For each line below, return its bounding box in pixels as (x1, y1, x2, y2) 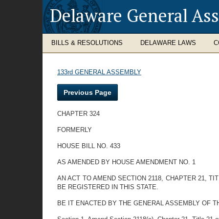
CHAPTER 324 (57, 110, 100, 117)
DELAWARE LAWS (140, 39, 196, 46)
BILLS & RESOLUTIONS (51, 39, 123, 46)
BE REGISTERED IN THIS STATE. (57, 183, 158, 191)
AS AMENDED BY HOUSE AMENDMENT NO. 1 (57, 158, 196, 166)
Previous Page (64, 88, 111, 96)
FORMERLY (57, 126, 92, 133)
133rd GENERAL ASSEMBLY (57, 68, 141, 76)
